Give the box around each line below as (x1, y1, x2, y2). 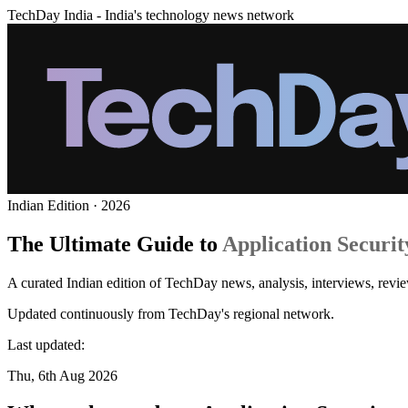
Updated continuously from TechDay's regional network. (7, 305, 334, 321)
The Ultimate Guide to (7, 231, 218, 256)
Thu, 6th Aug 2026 (7, 367, 117, 383)
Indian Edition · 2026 (7, 197, 130, 213)
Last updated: (7, 336, 85, 352)
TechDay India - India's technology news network (7, 7, 294, 23)
